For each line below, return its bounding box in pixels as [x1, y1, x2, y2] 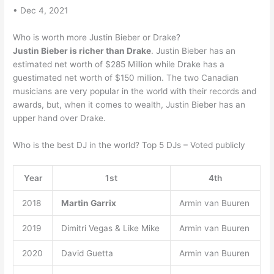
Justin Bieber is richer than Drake [13, 45, 152, 56]
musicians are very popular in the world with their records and [13, 86, 257, 96]
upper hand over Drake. [13, 113, 106, 123]
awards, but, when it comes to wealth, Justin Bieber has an [13, 99, 246, 109]
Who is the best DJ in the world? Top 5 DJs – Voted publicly [13, 139, 246, 150]
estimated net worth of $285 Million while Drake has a [13, 59, 225, 69]
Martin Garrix [61, 198, 116, 208]
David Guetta [61, 248, 113, 258]
